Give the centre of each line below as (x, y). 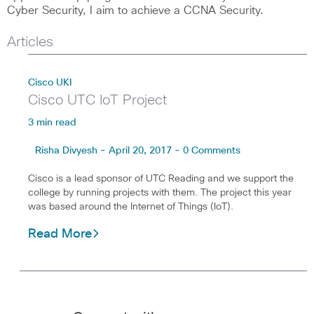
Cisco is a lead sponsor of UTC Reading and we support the (161, 179)
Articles (30, 42)
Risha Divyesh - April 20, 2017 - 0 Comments (138, 151)
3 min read (52, 123)
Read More (60, 234)
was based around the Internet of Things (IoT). (131, 207)
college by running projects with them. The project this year (160, 193)
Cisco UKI (50, 83)
